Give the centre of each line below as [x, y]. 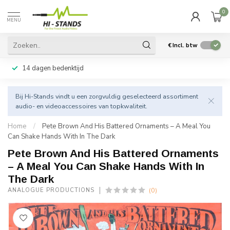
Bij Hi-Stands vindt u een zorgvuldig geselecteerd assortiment [107, 96]
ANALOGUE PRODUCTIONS [51, 190]
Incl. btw [185, 45]
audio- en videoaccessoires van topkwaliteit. [81, 106]
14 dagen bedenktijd [53, 68]
